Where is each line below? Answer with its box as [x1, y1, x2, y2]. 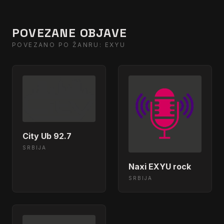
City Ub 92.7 [22, 131, 71, 141]
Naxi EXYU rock [128, 161, 191, 172]
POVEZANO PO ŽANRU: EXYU [12, 41, 126, 48]
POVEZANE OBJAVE [12, 25, 127, 40]
